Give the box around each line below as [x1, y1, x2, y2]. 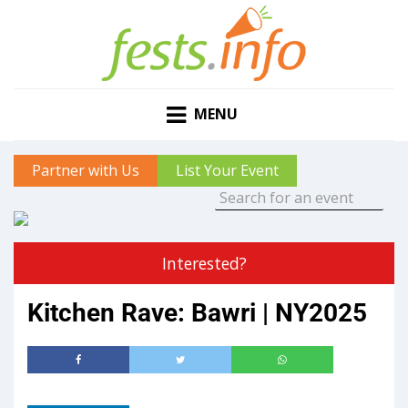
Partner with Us [32, 160, 139, 181]
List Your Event [176, 160, 279, 181]
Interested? [161, 252, 247, 275]
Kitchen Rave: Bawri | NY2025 [27, 298, 367, 329]
